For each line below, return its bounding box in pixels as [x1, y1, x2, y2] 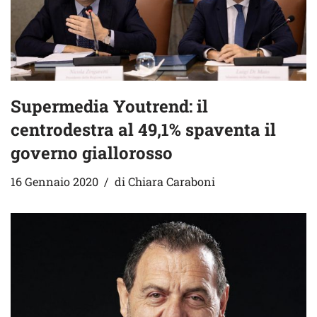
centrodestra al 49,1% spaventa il [11, 117, 276, 141]
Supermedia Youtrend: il [11, 94, 208, 117]
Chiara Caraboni [128, 173, 215, 189]
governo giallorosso [11, 141, 173, 164]
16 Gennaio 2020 [11, 173, 98, 189]
